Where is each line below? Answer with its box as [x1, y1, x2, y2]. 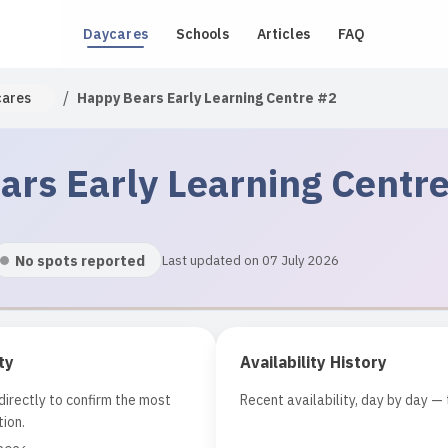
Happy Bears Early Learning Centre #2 [77, 89, 336, 107]
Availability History [240, 352, 387, 372]
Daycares [82, 25, 148, 43]
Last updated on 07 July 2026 [162, 251, 339, 269]
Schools [175, 25, 229, 43]
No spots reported [15, 250, 145, 270]
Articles [256, 25, 310, 43]
